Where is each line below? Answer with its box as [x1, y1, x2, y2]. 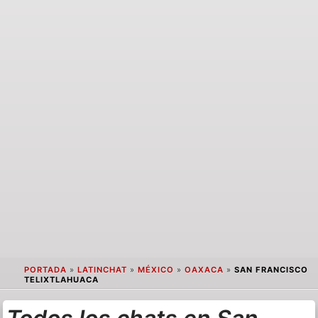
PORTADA [23, 265, 67, 275]
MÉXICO [137, 265, 174, 275]
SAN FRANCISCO [234, 265, 308, 275]
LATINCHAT [77, 265, 127, 275]
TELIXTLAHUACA [23, 275, 99, 285]
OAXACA [184, 265, 224, 275]
